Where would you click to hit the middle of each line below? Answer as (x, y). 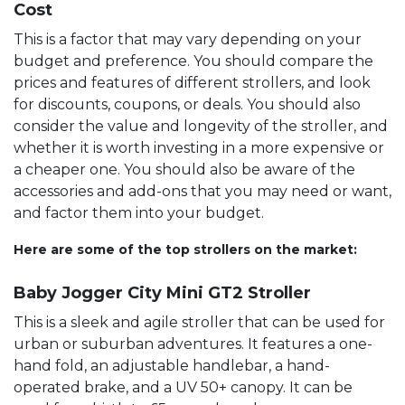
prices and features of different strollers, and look (192, 82)
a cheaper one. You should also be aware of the (184, 169)
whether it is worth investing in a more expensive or (199, 147)
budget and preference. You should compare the (193, 61)
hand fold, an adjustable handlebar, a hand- (172, 365)
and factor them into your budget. (139, 212)
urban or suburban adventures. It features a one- (193, 344)
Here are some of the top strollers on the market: (185, 249)
